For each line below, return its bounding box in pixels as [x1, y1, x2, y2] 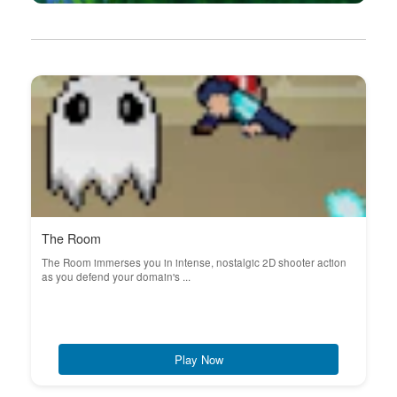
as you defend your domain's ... [42, 269, 191, 284]
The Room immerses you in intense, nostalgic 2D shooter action [42, 255, 346, 269]
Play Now [174, 351, 223, 368]
